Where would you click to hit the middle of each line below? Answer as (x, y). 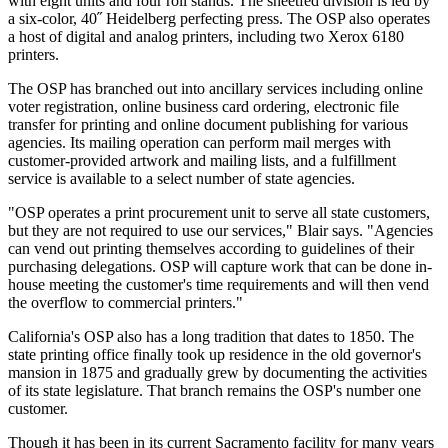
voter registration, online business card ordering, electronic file (203, 107)
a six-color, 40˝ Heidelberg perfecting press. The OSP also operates (219, 19)
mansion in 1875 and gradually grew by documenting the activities (217, 373)
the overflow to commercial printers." (125, 303)
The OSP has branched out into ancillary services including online (215, 89)
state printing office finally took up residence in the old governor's (214, 355)
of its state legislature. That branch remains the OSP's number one (214, 391)
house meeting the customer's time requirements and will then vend (218, 285)
